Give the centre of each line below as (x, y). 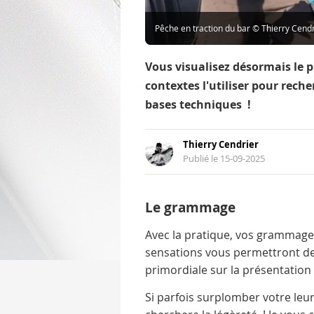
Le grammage (190, 208)
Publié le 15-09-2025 (224, 159)
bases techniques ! (198, 105)
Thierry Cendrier (221, 145)
